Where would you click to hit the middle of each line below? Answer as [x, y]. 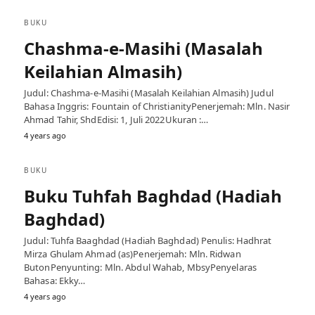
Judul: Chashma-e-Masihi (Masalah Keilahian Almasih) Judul [149, 93]
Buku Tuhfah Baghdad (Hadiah [153, 196]
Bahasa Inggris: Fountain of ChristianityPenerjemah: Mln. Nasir [157, 106]
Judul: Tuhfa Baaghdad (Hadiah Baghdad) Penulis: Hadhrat [148, 240]
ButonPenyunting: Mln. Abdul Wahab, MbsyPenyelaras [140, 267]
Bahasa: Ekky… [55, 281]
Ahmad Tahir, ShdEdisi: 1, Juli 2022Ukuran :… [116, 120]
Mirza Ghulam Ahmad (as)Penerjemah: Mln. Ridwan [133, 254]
